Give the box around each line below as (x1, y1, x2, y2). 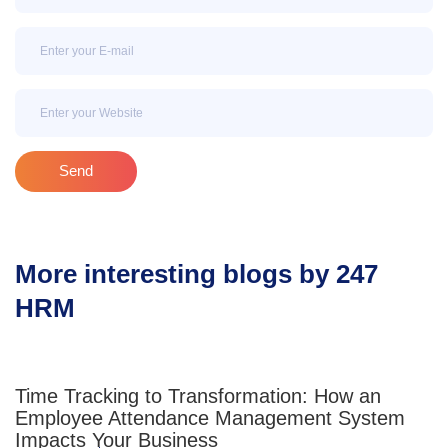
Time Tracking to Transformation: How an (15, 384, 381, 407)
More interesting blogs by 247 (15, 258, 378, 289)
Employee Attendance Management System (15, 406, 405, 429)
